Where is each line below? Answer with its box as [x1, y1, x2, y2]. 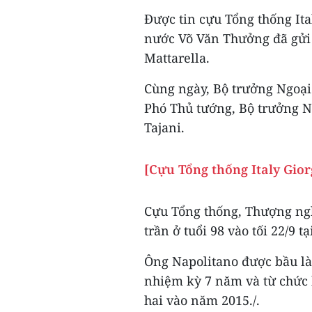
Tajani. [144, 118, 185, 136]
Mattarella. [144, 49, 210, 66]
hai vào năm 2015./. [144, 291, 260, 309]
